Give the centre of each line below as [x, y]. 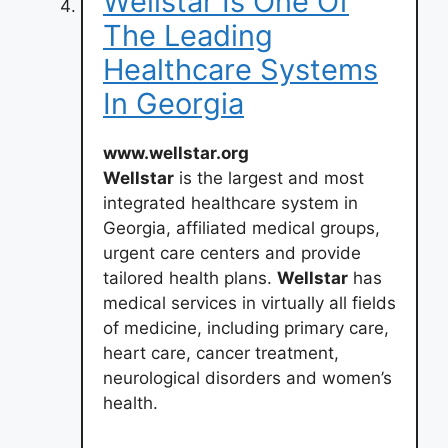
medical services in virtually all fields [249, 303]
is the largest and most [269, 178]
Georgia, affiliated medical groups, [241, 228]
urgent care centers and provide [232, 253]
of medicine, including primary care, [246, 328]
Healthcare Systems [240, 69]
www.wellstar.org [176, 153]
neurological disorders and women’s [247, 378]
